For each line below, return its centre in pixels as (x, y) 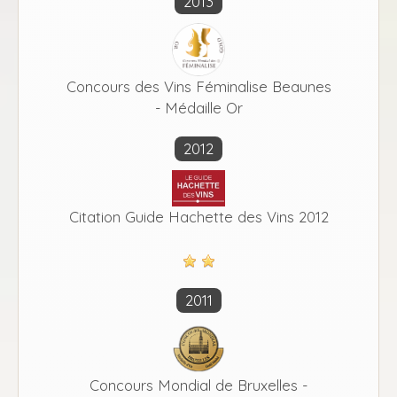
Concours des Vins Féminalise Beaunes (198, 86)
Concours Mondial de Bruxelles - (198, 385)
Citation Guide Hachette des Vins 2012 (198, 216)
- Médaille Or (198, 107)
